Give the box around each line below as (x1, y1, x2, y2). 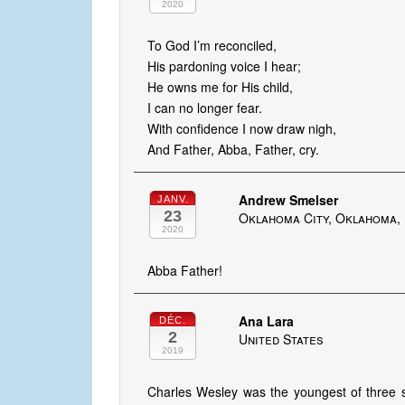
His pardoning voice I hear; (147, 57, 301, 76)
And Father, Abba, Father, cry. (147, 140, 319, 159)
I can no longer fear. (147, 99, 262, 118)
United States (239, 330, 325, 349)
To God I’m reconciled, (147, 36, 277, 55)
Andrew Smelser (239, 191, 339, 210)
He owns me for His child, (147, 78, 293, 97)
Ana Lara (239, 312, 295, 331)
